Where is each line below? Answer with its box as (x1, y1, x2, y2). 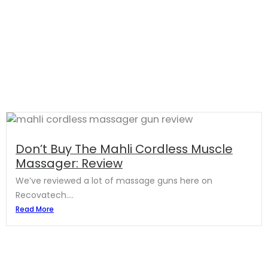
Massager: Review (16, 155, 123, 172)
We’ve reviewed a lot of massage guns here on (16, 175, 212, 187)
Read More (16, 204, 54, 215)
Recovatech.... (16, 189, 74, 202)
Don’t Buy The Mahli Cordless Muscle (16, 141, 233, 158)
